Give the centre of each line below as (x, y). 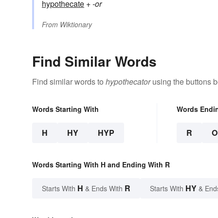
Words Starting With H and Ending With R (101, 165)
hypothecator (128, 82)
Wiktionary (76, 25)
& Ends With (104, 189)
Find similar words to (69, 82)
